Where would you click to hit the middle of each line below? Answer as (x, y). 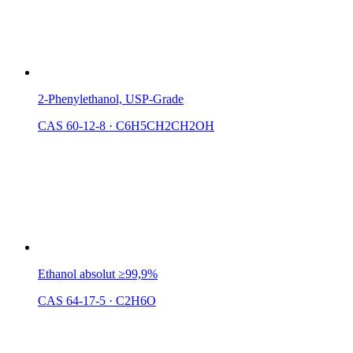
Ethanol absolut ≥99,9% (98, 274)
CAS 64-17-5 (72, 301)
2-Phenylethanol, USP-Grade (111, 99)
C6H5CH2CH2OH (165, 126)
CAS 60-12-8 (72, 126)
